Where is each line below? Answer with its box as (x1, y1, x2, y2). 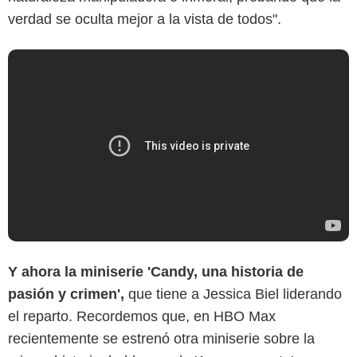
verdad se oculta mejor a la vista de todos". (8, 11, 281, 28)
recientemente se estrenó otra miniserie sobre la (8, 330, 315, 347)
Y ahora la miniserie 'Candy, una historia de (8, 263, 304, 280)
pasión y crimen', (8, 285, 124, 302)
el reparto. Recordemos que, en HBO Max (8, 308, 276, 324)
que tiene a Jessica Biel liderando (124, 285, 342, 302)
